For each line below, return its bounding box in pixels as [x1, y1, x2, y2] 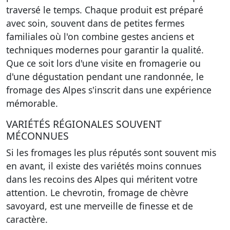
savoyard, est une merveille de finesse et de [6, 200, 193, 212]
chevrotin [63, 186, 103, 199]
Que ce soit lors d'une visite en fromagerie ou [6, 57, 201, 69]
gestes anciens [121, 30, 183, 43]
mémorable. [6, 97, 58, 109]
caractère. [6, 213, 48, 225]
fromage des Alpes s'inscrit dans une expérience [6, 84, 212, 96]
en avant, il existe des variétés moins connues [6, 160, 201, 172]
